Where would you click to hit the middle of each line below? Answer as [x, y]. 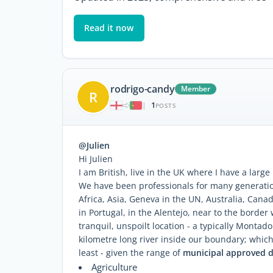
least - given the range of [131, 252]
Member [196, 89]
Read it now [109, 27]
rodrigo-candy [143, 89]
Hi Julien [96, 158]
